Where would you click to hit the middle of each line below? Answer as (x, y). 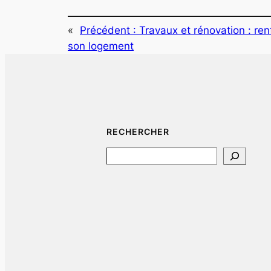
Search (123, 155)
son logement (101, 46)
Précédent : (108, 30)
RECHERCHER (138, 132)
